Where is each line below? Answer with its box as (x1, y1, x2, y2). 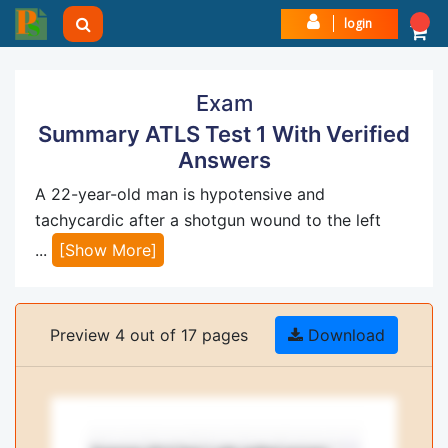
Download (308, 325, 386, 345)
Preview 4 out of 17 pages (49, 325, 248, 345)
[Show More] (59, 240, 157, 260)
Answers (177, 147, 271, 173)
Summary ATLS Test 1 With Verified (38, 121, 410, 147)
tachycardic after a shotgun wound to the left (35, 210, 381, 230)
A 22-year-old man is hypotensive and (35, 184, 325, 204)
